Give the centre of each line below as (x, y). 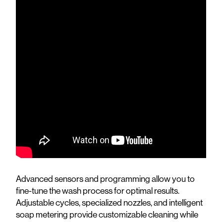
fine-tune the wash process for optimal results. (98, 190)
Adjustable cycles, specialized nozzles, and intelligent (109, 202)
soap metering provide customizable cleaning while (107, 214)
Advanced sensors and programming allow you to (105, 178)
